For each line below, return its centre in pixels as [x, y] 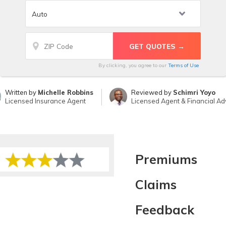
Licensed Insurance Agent [46, 101]
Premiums [166, 159]
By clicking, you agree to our [133, 65]
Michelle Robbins [66, 92]
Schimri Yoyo [194, 92]
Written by [22, 92]
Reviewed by [152, 92]
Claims [156, 184]
